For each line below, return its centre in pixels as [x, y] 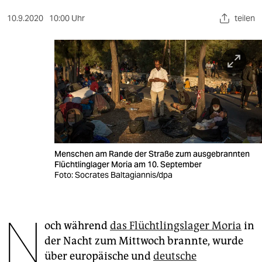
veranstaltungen [41, 126]
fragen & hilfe [34, 172]
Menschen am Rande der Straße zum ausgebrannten [152, 154]
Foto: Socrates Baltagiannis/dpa [114, 175]
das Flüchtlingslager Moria [176, 226]
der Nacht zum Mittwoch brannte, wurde [144, 241]
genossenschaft [40, 242]
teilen [245, 18]
